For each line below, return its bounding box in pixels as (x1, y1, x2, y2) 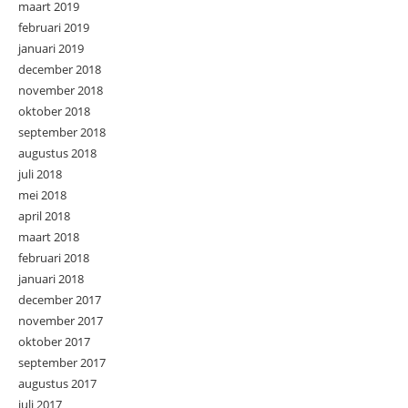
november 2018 (18, 81, 103, 98)
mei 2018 (18, 186, 66, 203)
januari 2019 (18, 39, 84, 56)
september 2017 (18, 353, 106, 371)
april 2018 (18, 207, 70, 224)
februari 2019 (18, 18, 89, 36)
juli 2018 (18, 165, 62, 182)
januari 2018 (18, 270, 84, 287)
